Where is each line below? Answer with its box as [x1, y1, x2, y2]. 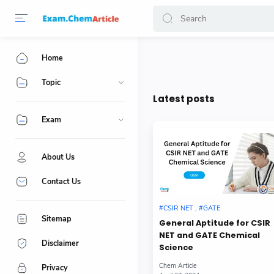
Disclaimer [42, 238, 79, 248]
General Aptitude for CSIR [159, 217, 270, 229]
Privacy [42, 262, 68, 273]
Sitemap [42, 213, 72, 224]
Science [159, 242, 193, 254]
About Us [42, 152, 75, 162]
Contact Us [42, 176, 81, 187]
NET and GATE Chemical [159, 229, 260, 242]
